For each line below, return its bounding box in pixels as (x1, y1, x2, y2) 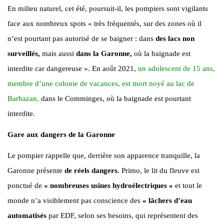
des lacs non (155, 34, 194, 42)
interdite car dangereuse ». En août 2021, (7, 64, 136, 72)
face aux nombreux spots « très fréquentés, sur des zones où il (7, 19, 201, 27)
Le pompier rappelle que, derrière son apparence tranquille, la (7, 151, 200, 159)
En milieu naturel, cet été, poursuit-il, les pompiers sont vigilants (7, 4, 208, 12)
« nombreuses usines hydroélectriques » (44, 181, 175, 189)
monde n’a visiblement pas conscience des (7, 196, 142, 204)
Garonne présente (7, 166, 62, 174)
